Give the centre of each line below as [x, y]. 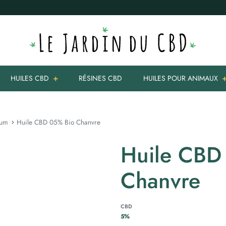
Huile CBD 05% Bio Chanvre [59, 122]
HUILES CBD [30, 78]
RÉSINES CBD [101, 78]
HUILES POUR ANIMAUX [181, 78]
